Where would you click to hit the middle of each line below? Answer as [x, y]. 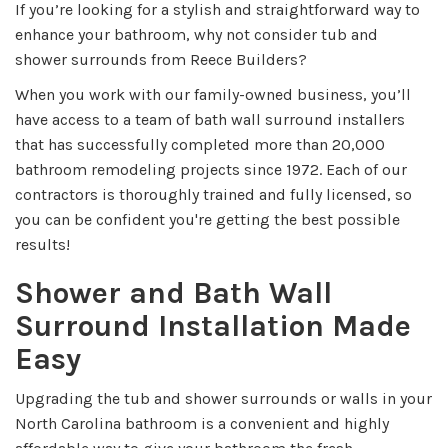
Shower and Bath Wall [173, 293]
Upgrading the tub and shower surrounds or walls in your [223, 399]
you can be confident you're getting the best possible [207, 220]
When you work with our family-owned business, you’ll [213, 95]
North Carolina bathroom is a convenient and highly [202, 424]
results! [44, 245]
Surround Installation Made [213, 326]
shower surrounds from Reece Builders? [162, 60]
